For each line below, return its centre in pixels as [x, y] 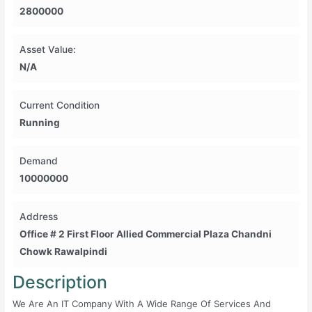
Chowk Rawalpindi [64, 251]
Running [40, 122]
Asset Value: [48, 49]
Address [39, 216]
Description [60, 282]
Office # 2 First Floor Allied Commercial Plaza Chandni [146, 234]
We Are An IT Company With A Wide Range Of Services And [142, 303]
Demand [39, 161]
